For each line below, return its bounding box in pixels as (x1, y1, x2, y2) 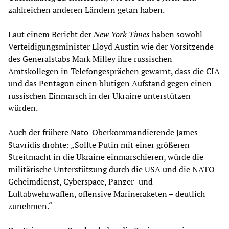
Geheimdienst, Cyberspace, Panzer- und (8, 176, 153, 188)
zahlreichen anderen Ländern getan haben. (8, 4, 165, 16)
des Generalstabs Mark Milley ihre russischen (8, 53, 172, 65)
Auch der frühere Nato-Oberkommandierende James (8, 127, 198, 139)
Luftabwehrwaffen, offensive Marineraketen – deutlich (8, 188, 205, 200)
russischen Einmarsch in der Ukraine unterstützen (8, 90, 191, 102)
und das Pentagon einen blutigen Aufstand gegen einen (8, 78, 212, 89)
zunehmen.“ (8, 200, 53, 212)
